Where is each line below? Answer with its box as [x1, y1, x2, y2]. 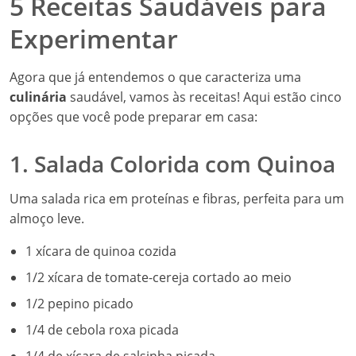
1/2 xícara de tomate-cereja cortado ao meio [25, 269, 292, 286]
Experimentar [10, 21, 178, 56]
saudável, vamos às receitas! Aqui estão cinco [67, 88, 342, 106]
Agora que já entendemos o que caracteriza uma [10, 68, 301, 86]
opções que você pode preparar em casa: [10, 108, 257, 126]
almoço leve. [10, 210, 84, 227]
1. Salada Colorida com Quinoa [10, 149, 335, 179]
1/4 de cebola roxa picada [25, 321, 179, 339]
